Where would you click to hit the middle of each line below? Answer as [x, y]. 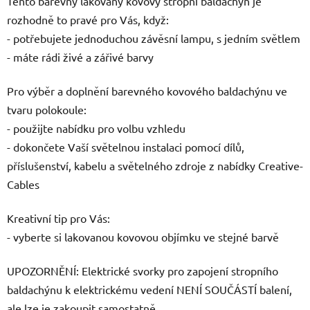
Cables [23, 184]
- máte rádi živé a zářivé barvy [80, 56]
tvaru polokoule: [47, 109]
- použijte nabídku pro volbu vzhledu [96, 128]
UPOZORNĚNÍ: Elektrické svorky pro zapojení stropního [143, 270]
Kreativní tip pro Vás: [58, 218]
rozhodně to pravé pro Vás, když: [88, 19]
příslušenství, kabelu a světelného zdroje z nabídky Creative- [155, 165]
